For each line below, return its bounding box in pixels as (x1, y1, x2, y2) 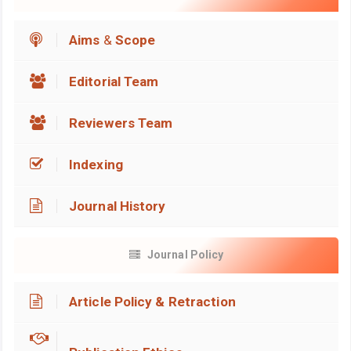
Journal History (69, 198, 166, 215)
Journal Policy (147, 248, 224, 261)
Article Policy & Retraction (69, 294, 236, 310)
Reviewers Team (69, 115, 173, 132)
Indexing (69, 157, 123, 173)
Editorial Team (69, 74, 159, 90)
